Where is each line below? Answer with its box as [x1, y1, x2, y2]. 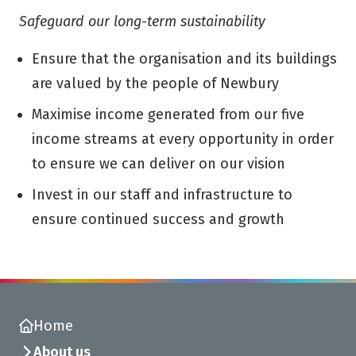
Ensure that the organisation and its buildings [32, 49, 337, 68]
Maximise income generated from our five [32, 105, 304, 123]
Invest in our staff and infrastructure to [32, 185, 292, 203]
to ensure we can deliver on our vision [32, 154, 285, 172]
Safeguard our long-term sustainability [19, 12, 265, 30]
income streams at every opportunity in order [32, 130, 334, 148]
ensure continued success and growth [32, 210, 284, 228]
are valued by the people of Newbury [32, 74, 279, 92]
